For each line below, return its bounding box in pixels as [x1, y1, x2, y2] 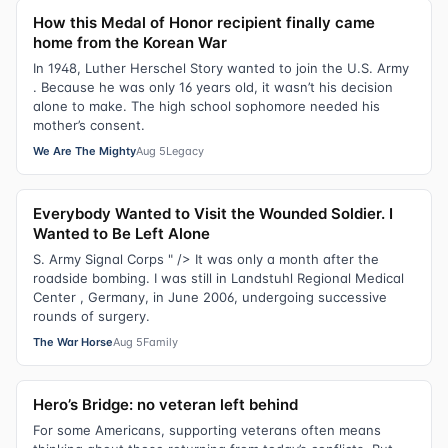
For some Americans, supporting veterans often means [33, 421, 381, 438]
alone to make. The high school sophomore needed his [33, 97, 380, 114]
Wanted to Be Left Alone [33, 223, 210, 243]
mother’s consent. [33, 116, 145, 133]
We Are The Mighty [33, 143, 136, 158]
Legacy [166, 143, 204, 158]
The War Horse [33, 334, 113, 349]
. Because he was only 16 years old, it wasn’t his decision [33, 78, 393, 95]
